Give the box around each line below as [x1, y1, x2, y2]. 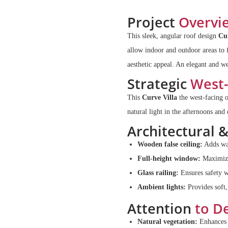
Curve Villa [142, 93, 179, 101]
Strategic [127, 74, 190, 93]
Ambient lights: [137, 183, 186, 191]
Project [127, 12, 179, 32]
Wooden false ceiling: [137, 140, 203, 148]
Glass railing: [137, 168, 179, 177]
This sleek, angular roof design [127, 32, 218, 40]
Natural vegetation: [137, 217, 197, 225]
